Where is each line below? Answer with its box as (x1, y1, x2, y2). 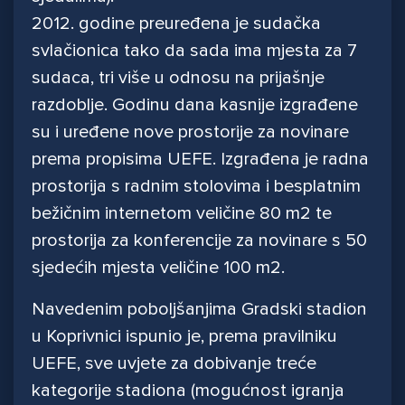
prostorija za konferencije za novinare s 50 (32, 230, 367, 252)
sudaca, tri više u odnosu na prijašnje (32, 67, 325, 89)
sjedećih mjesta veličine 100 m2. (32, 257, 285, 279)
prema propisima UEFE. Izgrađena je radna (32, 148, 369, 171)
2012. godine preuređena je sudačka (32, 13, 321, 35)
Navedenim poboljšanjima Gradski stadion (32, 298, 367, 321)
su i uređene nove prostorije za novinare (32, 121, 349, 144)
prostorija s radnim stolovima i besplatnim (32, 175, 361, 198)
